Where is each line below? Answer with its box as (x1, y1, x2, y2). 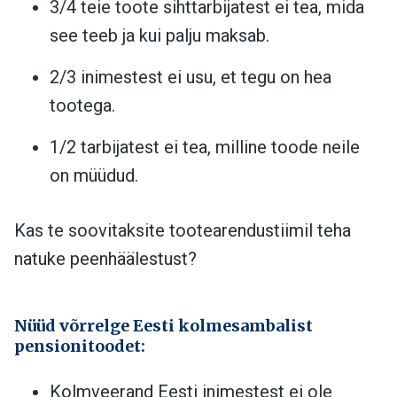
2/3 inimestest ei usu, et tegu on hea (50, 66, 331, 88)
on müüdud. (50, 164, 138, 186)
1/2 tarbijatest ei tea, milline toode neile (50, 136, 360, 158)
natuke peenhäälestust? (14, 247, 197, 269)
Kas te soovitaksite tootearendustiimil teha (14, 219, 351, 241)
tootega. (50, 94, 115, 116)
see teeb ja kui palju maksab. (50, 24, 269, 46)
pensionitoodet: (14, 335, 145, 356)
